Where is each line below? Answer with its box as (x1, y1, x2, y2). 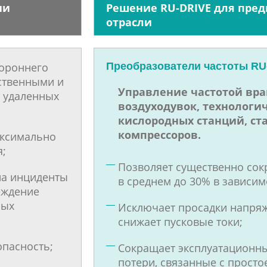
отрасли (106, 15, 152, 29)
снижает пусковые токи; (118, 215, 243, 229)
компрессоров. (118, 128, 201, 142)
